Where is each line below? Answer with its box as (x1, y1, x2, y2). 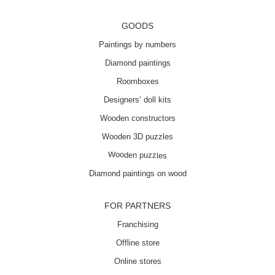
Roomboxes (116, 77, 159, 86)
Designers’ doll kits (104, 95, 171, 104)
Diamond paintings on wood (89, 169, 187, 178)
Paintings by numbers (99, 40, 176, 49)
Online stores (114, 257, 161, 266)
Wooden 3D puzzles (102, 132, 173, 141)
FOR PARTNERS (104, 201, 171, 211)
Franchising (117, 220, 158, 229)
